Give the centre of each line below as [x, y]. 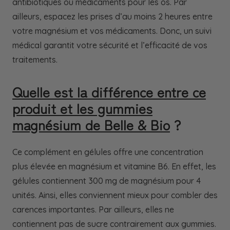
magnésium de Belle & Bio [91, 124]
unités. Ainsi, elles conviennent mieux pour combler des [115, 195]
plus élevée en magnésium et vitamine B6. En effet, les [114, 167]
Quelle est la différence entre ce [109, 92]
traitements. [35, 60]
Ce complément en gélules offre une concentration [108, 152]
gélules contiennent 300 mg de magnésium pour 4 [107, 181]
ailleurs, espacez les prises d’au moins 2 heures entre [112, 17]
